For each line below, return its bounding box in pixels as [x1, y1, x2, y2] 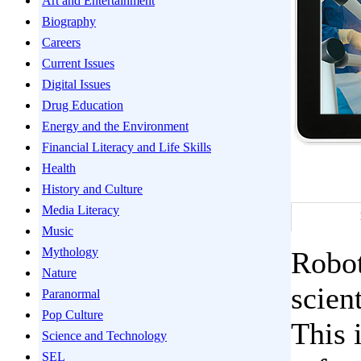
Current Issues [42, 56, 114, 70]
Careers [42, 35, 81, 49]
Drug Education [42, 98, 123, 112]
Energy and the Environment [42, 119, 189, 133]
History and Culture [42, 182, 143, 196]
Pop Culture [42, 308, 103, 322]
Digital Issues [42, 77, 110, 91]
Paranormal [42, 287, 100, 301]
